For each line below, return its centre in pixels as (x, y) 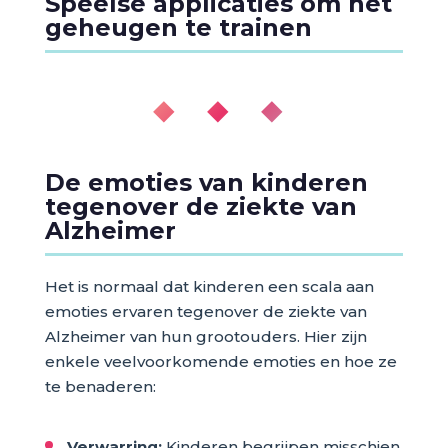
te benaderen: (100, 386)
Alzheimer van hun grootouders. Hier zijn (205, 336)
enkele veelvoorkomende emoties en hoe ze (220, 361)
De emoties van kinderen (206, 182)
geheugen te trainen (178, 27)
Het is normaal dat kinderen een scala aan (209, 286)
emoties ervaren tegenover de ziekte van (205, 311)
